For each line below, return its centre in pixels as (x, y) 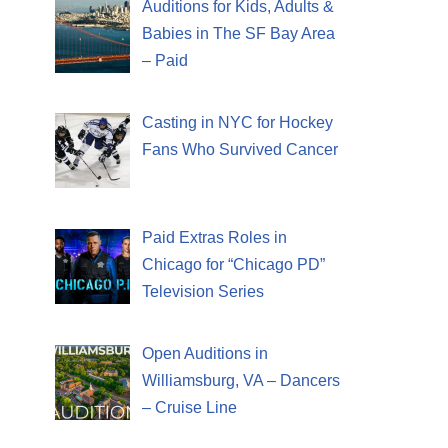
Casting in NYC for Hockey (237, 122)
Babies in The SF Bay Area (238, 33)
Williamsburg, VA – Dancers (241, 381)
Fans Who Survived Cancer (240, 149)
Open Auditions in (205, 354)
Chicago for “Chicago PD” (233, 265)
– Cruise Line (189, 408)
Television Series (203, 292)
